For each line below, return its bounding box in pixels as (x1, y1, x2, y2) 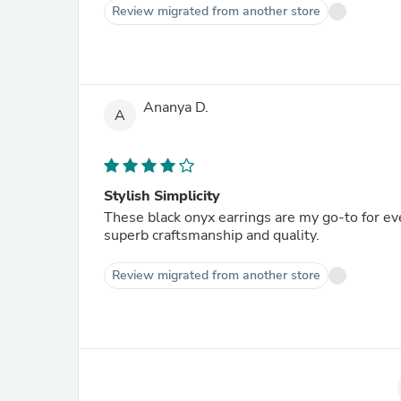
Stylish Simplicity (104, 186, 220, 206)
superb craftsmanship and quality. (104, 226, 320, 245)
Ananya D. (143, 98, 209, 118)
